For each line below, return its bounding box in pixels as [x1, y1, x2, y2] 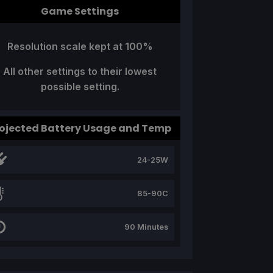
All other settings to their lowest [3, 65, 157, 78]
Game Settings [41, 4, 119, 19]
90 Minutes [124, 222, 168, 232]
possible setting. [40, 80, 119, 93]
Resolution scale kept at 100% [7, 40, 153, 53]
